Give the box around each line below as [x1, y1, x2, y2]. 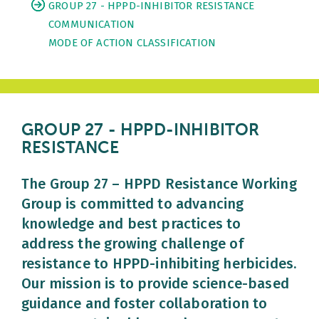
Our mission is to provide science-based [21, 275, 290, 292]
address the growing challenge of [21, 235, 244, 252]
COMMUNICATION [48, 18, 135, 31]
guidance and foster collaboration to [21, 295, 268, 312]
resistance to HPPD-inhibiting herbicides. [21, 255, 297, 272]
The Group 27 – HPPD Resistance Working [21, 175, 297, 192]
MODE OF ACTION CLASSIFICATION [48, 36, 216, 49]
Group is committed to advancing [21, 195, 244, 212]
